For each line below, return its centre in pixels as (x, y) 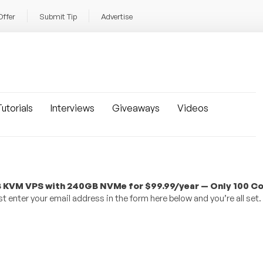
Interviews (73, 108)
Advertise (117, 16)
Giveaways (136, 108)
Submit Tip (58, 16)
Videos (193, 108)
